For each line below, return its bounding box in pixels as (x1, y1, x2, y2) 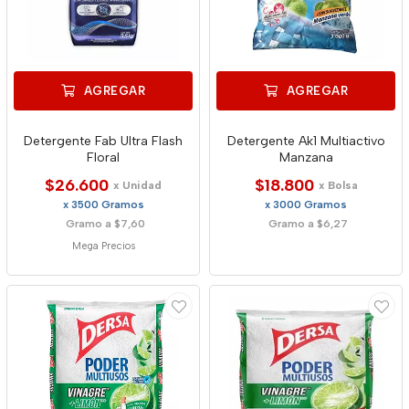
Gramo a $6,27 (268, 217, 348, 230)
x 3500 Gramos (62, 198, 144, 211)
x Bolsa (318, 179, 358, 192)
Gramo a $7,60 (66, 217, 145, 230)
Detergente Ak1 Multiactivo (226, 133, 385, 149)
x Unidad (113, 179, 162, 192)
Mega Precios (71, 240, 135, 252)
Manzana (278, 150, 333, 165)
